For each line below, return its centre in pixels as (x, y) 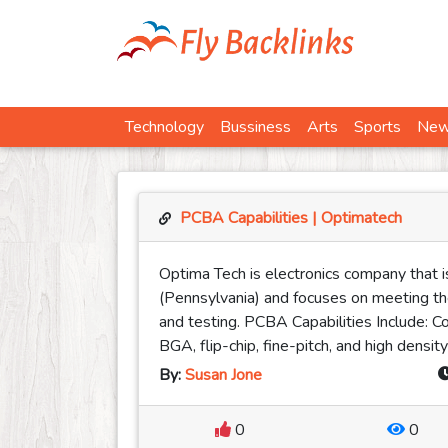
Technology (164, 127)
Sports (377, 127)
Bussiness (255, 127)
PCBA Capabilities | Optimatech (291, 218)
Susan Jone (223, 375)
